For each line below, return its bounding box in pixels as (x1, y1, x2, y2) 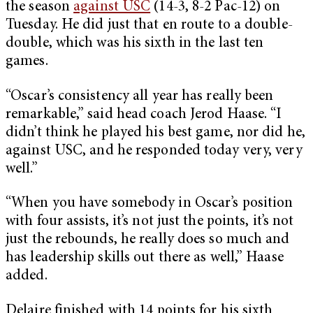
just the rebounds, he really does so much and (6, 233, 290, 248)
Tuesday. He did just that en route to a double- (6, 18, 293, 34)
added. (6, 269, 51, 284)
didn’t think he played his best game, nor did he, (6, 125, 305, 140)
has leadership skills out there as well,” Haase (6, 251, 284, 266)
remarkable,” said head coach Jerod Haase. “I (6, 107, 282, 122)
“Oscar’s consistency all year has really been (6, 89, 274, 104)
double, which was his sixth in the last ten (6, 36, 264, 52)
